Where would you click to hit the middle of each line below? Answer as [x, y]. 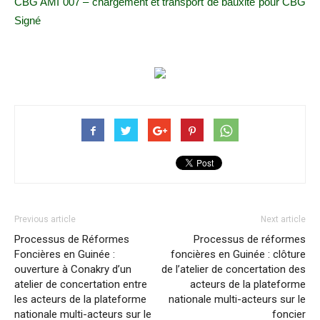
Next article [283, 220]
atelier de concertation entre [81, 285]
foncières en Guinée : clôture [238, 255]
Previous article [45, 220]
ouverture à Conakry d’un [73, 270]
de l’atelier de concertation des [234, 270]
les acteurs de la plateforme [80, 300]
